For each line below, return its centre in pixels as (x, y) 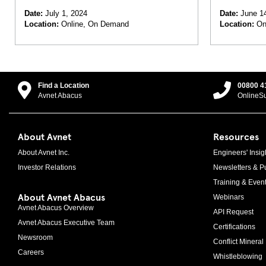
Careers (31, 252)
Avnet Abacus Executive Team (66, 223)
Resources (236, 136)
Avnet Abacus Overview (56, 208)
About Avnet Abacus (61, 197)
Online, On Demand (94, 24)
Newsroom (35, 237)
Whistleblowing (237, 256)
